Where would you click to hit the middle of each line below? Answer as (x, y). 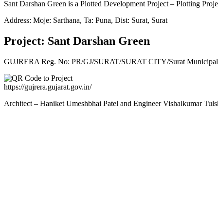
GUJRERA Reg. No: (38, 61)
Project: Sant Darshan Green (77, 41)
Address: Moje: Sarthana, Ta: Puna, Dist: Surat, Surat (86, 20)
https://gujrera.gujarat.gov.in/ (48, 87)
